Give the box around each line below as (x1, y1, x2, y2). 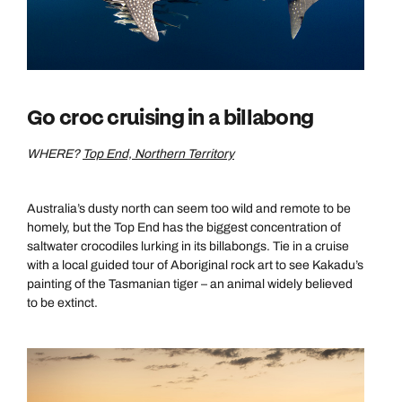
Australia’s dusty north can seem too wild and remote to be (27, 202, 351, 215)
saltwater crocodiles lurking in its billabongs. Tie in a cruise (27, 240, 349, 253)
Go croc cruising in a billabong (27, 104, 314, 132)
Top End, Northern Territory (83, 147, 234, 161)
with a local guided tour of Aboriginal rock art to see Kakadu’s (27, 258, 363, 272)
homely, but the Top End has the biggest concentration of (27, 221, 341, 234)
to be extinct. (27, 296, 98, 310)
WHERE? (27, 147, 83, 161)
